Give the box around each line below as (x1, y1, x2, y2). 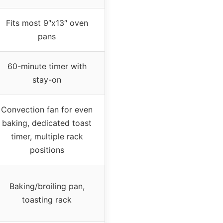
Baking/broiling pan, (9, 181, 85, 191)
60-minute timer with (7, 61, 87, 71)
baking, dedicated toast (2, 117, 92, 128)
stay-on (32, 74, 61, 85)
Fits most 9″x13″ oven (5, 17, 88, 28)
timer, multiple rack (10, 131, 83, 141)
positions (29, 144, 64, 155)
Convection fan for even (1, 104, 93, 114)
